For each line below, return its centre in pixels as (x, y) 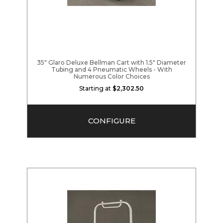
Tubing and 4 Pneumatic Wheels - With (111, 70)
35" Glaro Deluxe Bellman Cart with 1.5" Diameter (111, 63)
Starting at (96, 89)
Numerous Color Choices (111, 77)
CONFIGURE (111, 121)
